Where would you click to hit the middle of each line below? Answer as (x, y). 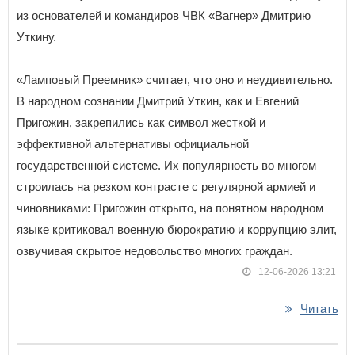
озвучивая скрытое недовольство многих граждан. (155, 251)
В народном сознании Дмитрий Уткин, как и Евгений (158, 101)
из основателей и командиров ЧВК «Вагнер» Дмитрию (164, 15)
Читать (319, 309)
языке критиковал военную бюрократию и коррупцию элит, (177, 229)
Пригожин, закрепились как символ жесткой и (141, 122)
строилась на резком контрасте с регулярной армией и (166, 187)
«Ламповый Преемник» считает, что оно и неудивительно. (175, 80)
